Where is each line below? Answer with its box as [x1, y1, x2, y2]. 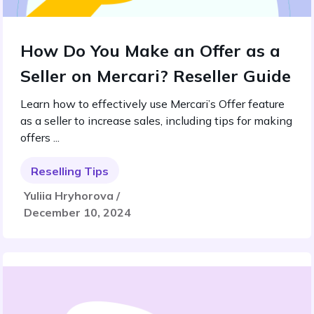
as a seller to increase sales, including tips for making [20, 114, 292, 128]
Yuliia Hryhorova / [24, 189, 120, 203]
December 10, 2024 [24, 205, 131, 219]
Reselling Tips [31, 164, 109, 178]
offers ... [20, 130, 60, 144]
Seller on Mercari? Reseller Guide [20, 65, 291, 86]
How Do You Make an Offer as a [20, 40, 280, 61]
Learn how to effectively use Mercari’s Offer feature [20, 97, 285, 111]
